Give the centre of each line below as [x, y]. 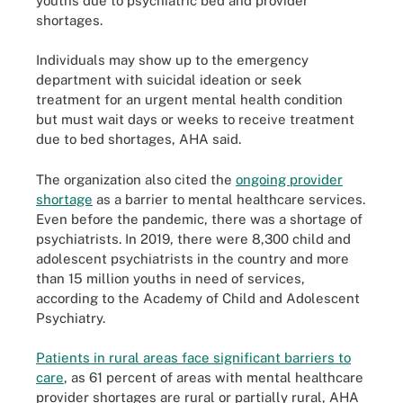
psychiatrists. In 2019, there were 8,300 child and [193, 238]
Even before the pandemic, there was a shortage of [199, 219]
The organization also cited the [136, 179]
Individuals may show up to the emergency [172, 60]
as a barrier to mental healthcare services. [229, 199]
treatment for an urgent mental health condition [189, 99]
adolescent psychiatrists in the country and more [193, 258]
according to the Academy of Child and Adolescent [198, 298]
